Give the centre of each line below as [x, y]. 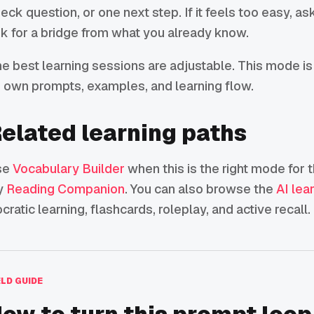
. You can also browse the [201, 189]
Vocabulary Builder [69, 169]
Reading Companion [66, 189]
